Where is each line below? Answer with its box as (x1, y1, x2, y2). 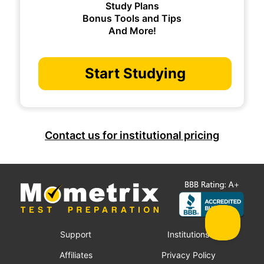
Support (60, 229, 91, 240)
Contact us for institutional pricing (45, 129, 219, 142)
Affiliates (59, 250, 93, 260)
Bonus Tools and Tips (82, 12, 181, 25)
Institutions (167, 229, 209, 240)
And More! (108, 25, 156, 37)
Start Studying (84, 65, 186, 82)
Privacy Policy (161, 250, 216, 260)
